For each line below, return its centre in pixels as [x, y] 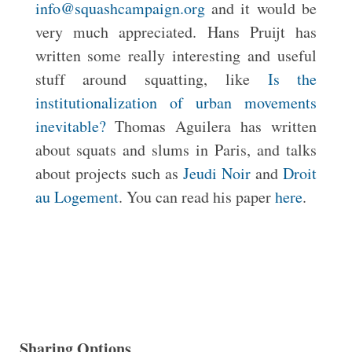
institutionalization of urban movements [176, 103]
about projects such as [109, 173]
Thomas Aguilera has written [211, 126]
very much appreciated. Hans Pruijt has [176, 32]
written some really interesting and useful [176, 55]
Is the [292, 79]
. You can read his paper [196, 197]
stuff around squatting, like [151, 79]
